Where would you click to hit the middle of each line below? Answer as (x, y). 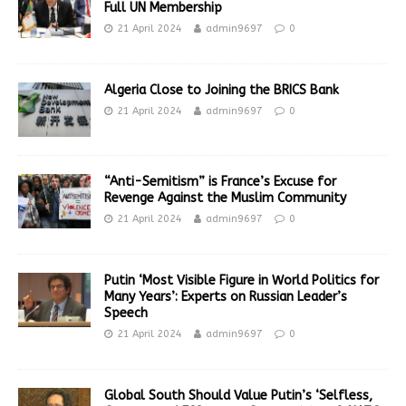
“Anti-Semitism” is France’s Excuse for (220, 181)
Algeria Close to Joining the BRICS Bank (222, 90)
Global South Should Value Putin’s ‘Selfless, (238, 395)
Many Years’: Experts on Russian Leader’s (226, 296)
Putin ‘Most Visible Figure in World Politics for (242, 280)
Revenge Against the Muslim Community (225, 198)
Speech (126, 313)
